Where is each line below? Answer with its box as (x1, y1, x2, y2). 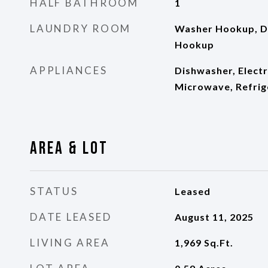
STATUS (30, 185, 78, 197)
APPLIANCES (30, 64, 108, 77)
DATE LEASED (30, 211, 112, 223)
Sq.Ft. (203, 237, 233, 248)
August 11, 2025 (174, 211, 254, 223)
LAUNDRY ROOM (30, 22, 131, 35)
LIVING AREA (30, 236, 110, 249)
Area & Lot (30, 138, 108, 159)
